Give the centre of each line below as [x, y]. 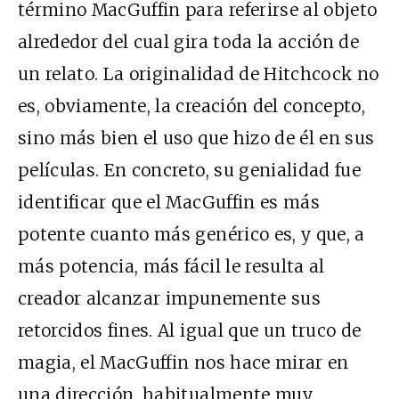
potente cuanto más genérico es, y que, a [191, 234]
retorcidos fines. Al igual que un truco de [190, 330]
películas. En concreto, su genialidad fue [190, 170]
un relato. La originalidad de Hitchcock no [199, 73]
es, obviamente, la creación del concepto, [192, 106]
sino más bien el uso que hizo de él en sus [196, 138]
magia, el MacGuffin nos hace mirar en [183, 362]
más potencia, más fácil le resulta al [171, 266]
